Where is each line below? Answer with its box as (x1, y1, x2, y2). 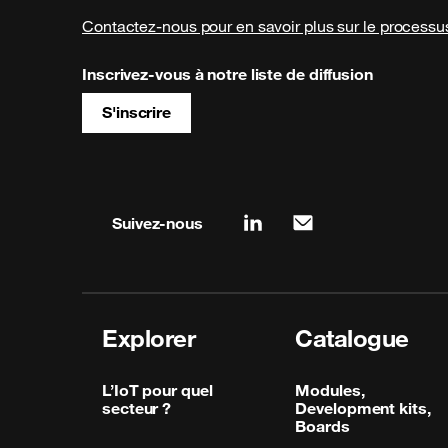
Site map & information (81, 169, 391, 206)
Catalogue (295, 322, 409, 353)
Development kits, (295, 397, 431, 418)
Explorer (102, 322, 195, 353)
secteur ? (102, 397, 172, 418)
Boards (295, 415, 350, 436)
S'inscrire (102, 102, 171, 122)
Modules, (295, 379, 365, 400)
